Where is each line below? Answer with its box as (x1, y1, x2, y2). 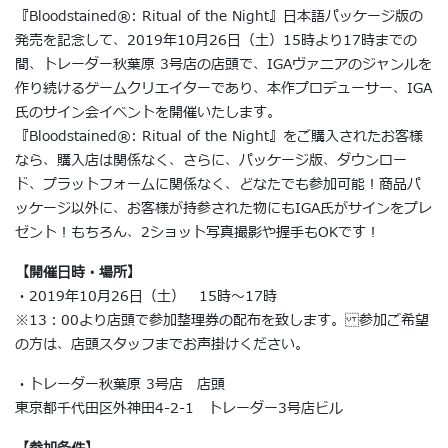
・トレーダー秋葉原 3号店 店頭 (15, 373, 225, 395)
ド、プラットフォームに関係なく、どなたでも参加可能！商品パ (15, 173, 421, 195)
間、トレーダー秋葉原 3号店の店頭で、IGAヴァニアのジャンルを (15, 53, 432, 75)
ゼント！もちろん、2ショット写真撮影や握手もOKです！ (15, 221, 380, 243)
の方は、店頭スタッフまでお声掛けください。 (15, 333, 309, 355)
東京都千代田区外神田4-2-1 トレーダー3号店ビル (15, 397, 343, 419)
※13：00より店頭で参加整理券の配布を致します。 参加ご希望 (15, 309, 429, 331)
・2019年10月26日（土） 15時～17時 (15, 285, 277, 307)
